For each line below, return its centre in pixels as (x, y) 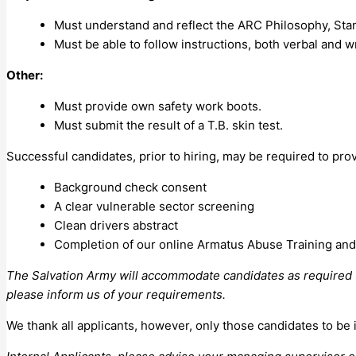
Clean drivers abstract (116, 225)
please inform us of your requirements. (118, 294)
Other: (25, 75)
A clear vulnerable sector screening (154, 206)
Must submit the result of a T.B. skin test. (168, 125)
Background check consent (130, 187)
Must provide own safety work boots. (158, 106)
